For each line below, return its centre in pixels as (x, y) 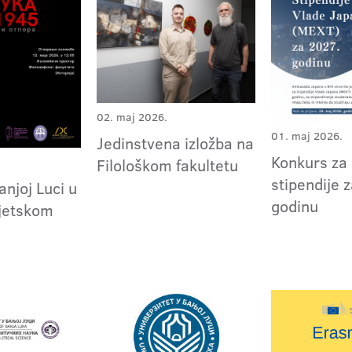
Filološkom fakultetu (168, 165)
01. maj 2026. (307, 136)
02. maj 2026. (132, 117)
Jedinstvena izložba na (176, 143)
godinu (295, 206)
